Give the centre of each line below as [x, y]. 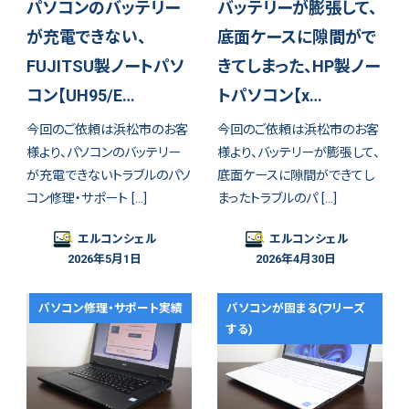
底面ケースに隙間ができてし [296, 176]
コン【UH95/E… [80, 95]
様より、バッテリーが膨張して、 [299, 153]
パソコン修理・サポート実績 [111, 309]
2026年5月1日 [104, 258]
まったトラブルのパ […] [278, 199]
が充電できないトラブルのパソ [108, 176]
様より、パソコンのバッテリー [103, 153]
